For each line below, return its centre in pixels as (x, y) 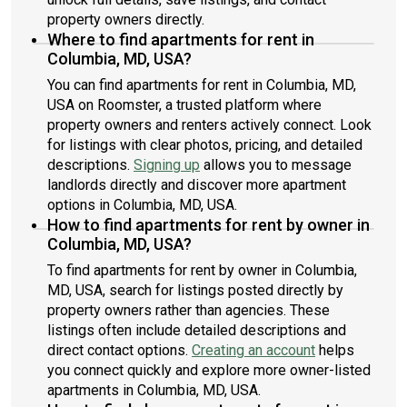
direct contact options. (119, 350)
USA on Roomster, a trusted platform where (184, 105)
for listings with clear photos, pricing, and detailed (205, 145)
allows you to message (276, 165)
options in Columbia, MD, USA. (142, 205)
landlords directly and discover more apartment (197, 185)
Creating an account (253, 350)
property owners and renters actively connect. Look (209, 125)
